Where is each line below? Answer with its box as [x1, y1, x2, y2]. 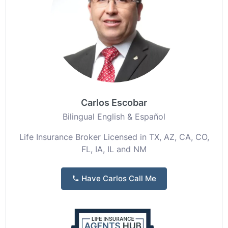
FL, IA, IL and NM [81, 144, 147, 154]
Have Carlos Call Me [79, 174, 156, 183]
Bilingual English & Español [63, 111, 165, 122]
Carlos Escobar [81, 97, 147, 108]
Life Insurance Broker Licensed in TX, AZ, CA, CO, [19, 132, 209, 142]
